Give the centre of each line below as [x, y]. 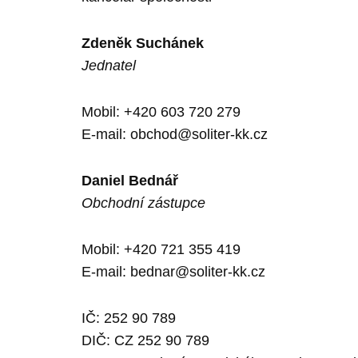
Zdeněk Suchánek [143, 43]
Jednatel [109, 66]
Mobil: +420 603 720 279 [161, 112]
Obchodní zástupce [143, 203]
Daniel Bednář [130, 181]
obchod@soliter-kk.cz [199, 134]
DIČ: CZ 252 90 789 [145, 340]
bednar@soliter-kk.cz [198, 272]
